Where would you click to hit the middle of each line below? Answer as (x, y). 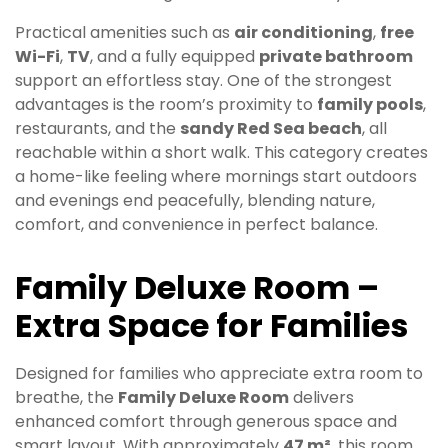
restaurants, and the (97, 128)
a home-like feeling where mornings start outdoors (216, 176)
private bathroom (336, 56)
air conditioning (303, 32)
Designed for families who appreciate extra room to (219, 374)
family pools (370, 104)
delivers (321, 398)
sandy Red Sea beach (271, 128)
